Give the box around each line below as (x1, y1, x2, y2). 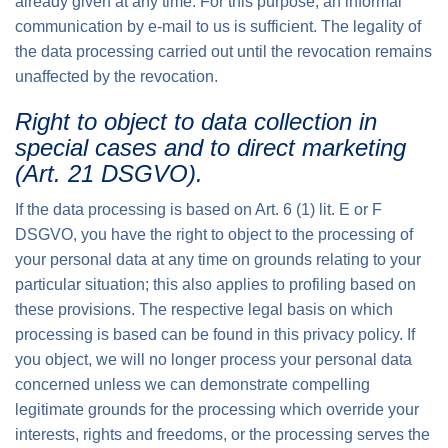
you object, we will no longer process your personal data (15, 351, 412, 368)
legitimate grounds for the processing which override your (15, 401, 419, 418)
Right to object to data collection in (15, 108, 377, 135)
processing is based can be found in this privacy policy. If (15, 326, 415, 343)
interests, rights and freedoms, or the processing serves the (15, 426, 430, 443)
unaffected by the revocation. (15, 68, 218, 85)
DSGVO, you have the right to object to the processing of (15, 226, 413, 243)
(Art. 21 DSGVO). (15, 160, 203, 187)
